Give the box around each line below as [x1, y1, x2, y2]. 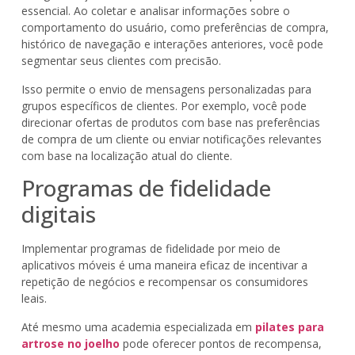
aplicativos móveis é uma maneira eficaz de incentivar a [21, 258, 307, 273]
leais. [21, 291, 47, 307]
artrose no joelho [21, 335, 120, 351]
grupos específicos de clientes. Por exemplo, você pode [21, 97, 307, 113]
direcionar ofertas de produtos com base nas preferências [21, 114, 320, 130]
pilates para [254, 319, 324, 334]
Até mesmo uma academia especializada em [21, 319, 255, 334]
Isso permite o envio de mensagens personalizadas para [21, 81, 311, 97]
